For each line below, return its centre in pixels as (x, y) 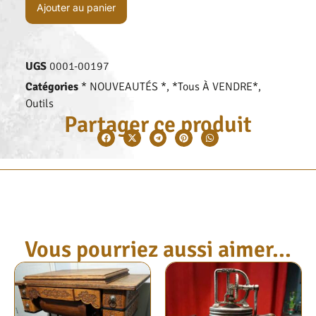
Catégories (52, 87)
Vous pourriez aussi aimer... (158, 250)
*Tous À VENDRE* (215, 87)
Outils (39, 104)
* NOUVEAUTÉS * (124, 87)
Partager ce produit (158, 125)
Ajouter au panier (76, 8)
